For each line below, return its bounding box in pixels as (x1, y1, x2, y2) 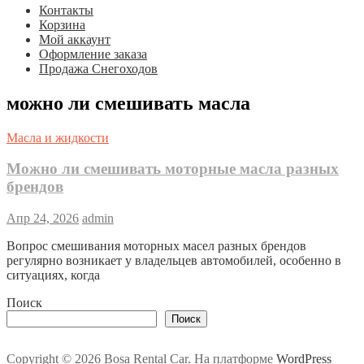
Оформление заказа (39, 46, 147, 61)
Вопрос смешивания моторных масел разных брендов (6, 239, 306, 253)
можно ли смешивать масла (6, 92, 250, 114)
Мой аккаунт (39, 32, 110, 46)
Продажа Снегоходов (39, 61, 158, 76)
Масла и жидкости (6, 130, 109, 145)
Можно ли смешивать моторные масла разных (6, 160, 339, 178)
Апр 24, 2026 (6, 211, 79, 226)
